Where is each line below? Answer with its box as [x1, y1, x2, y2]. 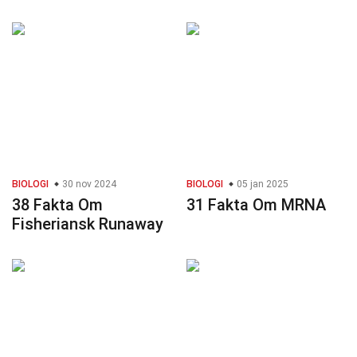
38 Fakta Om [12, 195, 103, 215]
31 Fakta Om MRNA [186, 195, 326, 215]
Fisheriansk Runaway [12, 214, 163, 234]
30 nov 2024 [60, 178, 116, 190]
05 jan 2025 [234, 178, 288, 190]
